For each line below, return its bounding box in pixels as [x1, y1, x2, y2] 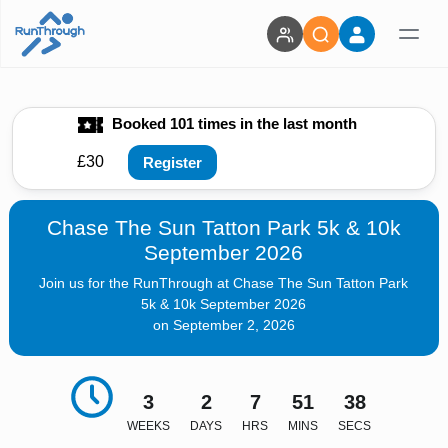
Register [143, 153, 202, 171]
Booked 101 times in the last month [107, 115, 357, 132]
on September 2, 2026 [152, 317, 295, 333]
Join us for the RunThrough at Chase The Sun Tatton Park [39, 275, 409, 291]
